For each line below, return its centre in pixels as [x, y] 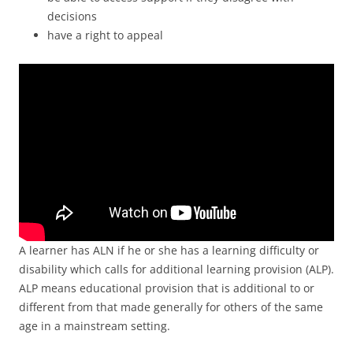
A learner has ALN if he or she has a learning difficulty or [169, 251]
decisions [72, 17]
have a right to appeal [105, 35]
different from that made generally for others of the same [171, 307]
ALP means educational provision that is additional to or [167, 288]
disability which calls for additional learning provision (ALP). [176, 269]
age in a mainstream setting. [95, 326]
